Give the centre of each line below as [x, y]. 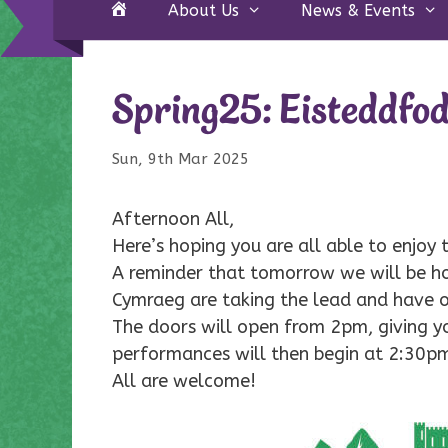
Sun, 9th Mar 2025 [180, 159]
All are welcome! [186, 381]
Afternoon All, [173, 219]
